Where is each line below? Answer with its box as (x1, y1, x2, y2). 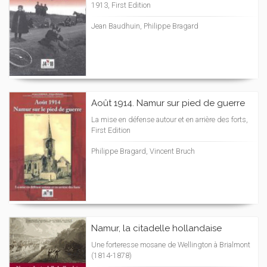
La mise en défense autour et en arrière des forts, (91, 115, 248, 124)
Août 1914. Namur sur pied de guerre (91, 98, 245, 108)
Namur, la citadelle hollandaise (91, 223, 222, 234)
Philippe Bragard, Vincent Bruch (91, 147, 195, 156)
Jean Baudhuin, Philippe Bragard (91, 21, 198, 30)
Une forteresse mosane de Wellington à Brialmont (91, 240, 250, 249)
